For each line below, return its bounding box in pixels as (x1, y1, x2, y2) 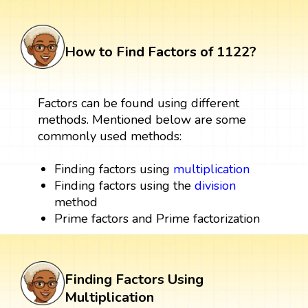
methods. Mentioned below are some (37, 111, 246, 129)
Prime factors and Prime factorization (54, 210, 261, 228)
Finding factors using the (54, 177, 195, 195)
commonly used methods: (37, 128, 181, 145)
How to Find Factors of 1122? (65, 43, 256, 62)
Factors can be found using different (37, 95, 239, 112)
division (195, 177, 236, 195)
